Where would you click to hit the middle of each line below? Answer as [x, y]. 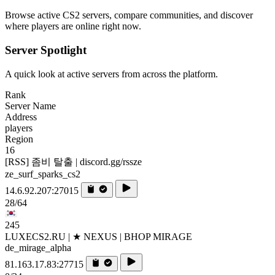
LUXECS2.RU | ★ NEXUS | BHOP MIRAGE [99, 236]
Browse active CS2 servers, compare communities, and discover [129, 15]
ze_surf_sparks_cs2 [43, 174]
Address [21, 117]
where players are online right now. [73, 26]
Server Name [30, 106]
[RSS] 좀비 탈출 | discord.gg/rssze [73, 161]
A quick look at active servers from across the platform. [111, 74]
